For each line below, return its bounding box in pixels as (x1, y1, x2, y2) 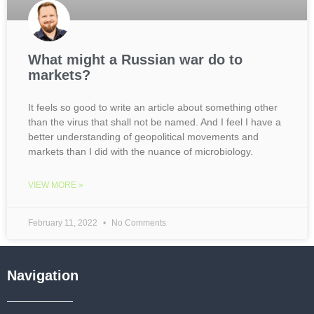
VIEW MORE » (28, 180, 83, 190)
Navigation (7, 268, 78, 283)
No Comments (109, 218, 166, 228)
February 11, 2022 (28, 218, 100, 228)
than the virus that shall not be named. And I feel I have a (28, 116, 281, 128)
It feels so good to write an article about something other (28, 102, 278, 113)
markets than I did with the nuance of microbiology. (28, 146, 253, 157)
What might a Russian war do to (28, 52, 243, 67)
